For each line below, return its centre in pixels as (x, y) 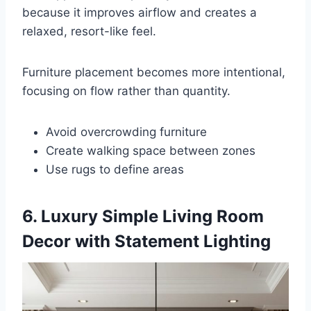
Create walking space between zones (151, 150)
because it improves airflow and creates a (140, 12)
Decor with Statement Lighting (146, 241)
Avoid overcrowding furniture (126, 132)
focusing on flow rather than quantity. (126, 91)
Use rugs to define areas (115, 169)
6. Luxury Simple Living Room (143, 216)
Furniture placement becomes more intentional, (154, 72)
